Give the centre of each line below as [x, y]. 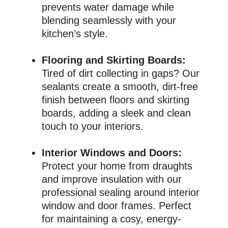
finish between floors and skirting [116, 99]
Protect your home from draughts [117, 166]
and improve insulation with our [112, 179]
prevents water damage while [108, 7]
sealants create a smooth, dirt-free [120, 86]
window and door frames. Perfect [117, 205]
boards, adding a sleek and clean [117, 113]
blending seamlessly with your [109, 20]
